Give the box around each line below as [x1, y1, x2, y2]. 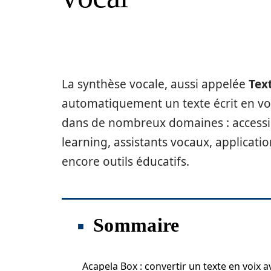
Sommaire [93, 214, 180, 236]
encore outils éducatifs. [62, 154, 189, 169]
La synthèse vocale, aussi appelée [62, 76, 249, 92]
